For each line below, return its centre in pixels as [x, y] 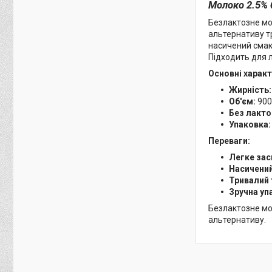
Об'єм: [242, 101]
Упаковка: [250, 124]
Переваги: [229, 141]
